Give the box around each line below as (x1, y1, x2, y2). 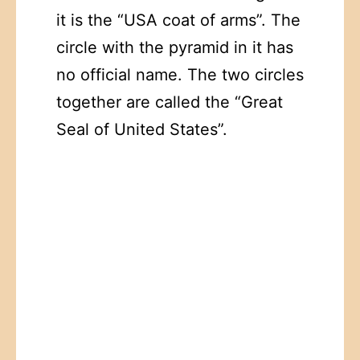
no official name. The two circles (56, 64, 304, 84)
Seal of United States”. (56, 119, 227, 139)
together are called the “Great (56, 92, 283, 112)
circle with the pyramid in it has (56, 37, 293, 57)
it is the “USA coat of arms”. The (56, 10, 301, 30)
